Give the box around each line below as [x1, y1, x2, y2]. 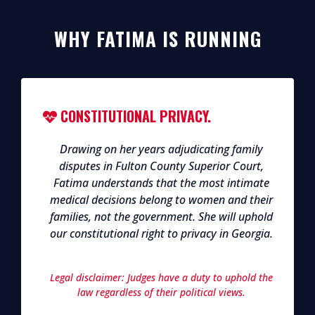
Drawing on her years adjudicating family [59, 141, 263, 157]
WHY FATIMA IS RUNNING [53, 25, 262, 53]
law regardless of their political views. [77, 285, 245, 300]
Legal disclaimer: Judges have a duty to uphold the [49, 271, 273, 285]
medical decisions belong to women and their [49, 192, 273, 208]
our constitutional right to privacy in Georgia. [49, 226, 273, 242]
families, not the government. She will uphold [49, 209, 273, 225]
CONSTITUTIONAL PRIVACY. [60, 105, 211, 127]
